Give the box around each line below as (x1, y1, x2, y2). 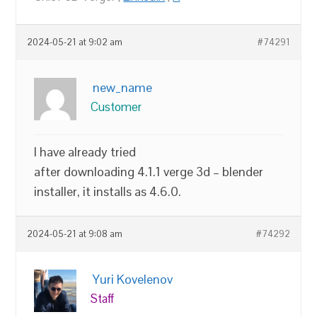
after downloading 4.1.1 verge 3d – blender (34, 163, 264, 180)
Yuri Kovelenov (93, 271, 173, 287)
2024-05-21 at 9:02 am (27, 37, 123, 48)
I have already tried (34, 144, 137, 160)
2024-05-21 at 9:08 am (27, 229, 123, 240)
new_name (93, 79, 153, 96)
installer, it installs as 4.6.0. (34, 183, 182, 200)
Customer (91, 99, 142, 115)
